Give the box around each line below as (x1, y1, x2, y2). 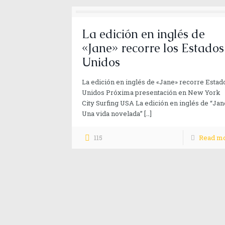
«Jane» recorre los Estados (81, 40, 224, 56)
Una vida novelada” (81, 109, 143, 118)
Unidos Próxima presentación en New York (81, 88, 220, 97)
